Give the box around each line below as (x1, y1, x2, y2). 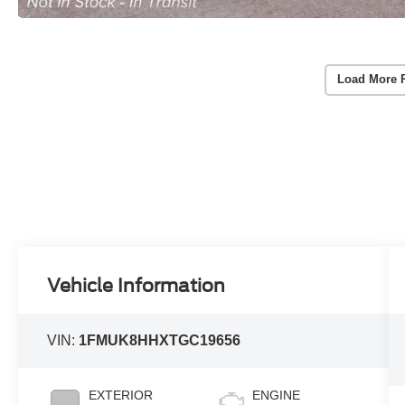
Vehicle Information (47, 275, 226, 297)
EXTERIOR (89, 388, 154, 403)
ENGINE (251, 388, 300, 403)
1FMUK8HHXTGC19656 (79, 333, 241, 349)
